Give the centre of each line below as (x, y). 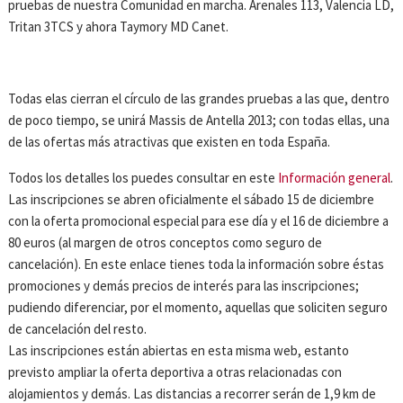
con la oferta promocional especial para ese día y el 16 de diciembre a (199, 220)
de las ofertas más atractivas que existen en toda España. (170, 141)
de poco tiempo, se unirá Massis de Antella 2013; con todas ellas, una (199, 120)
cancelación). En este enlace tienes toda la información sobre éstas (197, 264)
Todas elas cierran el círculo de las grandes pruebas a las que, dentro (199, 98)
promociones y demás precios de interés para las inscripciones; (184, 285)
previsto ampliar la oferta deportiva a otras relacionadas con (175, 372)
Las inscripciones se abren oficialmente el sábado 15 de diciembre (192, 199)
